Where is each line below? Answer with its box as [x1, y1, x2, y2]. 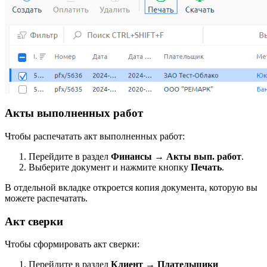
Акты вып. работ [164, 151, 241, 162]
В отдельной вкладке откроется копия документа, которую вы [5, 182, 257, 193]
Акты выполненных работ [5, 107, 143, 120]
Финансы [111, 151, 154, 162]
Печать [191, 162, 222, 172]
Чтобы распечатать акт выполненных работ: [5, 131, 185, 141]
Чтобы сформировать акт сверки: [5, 239, 139, 250]
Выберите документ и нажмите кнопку [29, 162, 191, 172]
